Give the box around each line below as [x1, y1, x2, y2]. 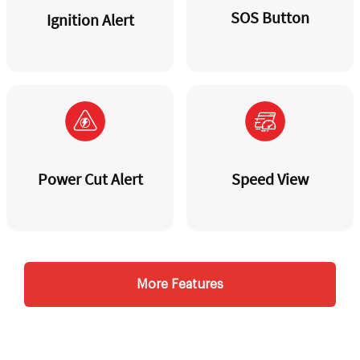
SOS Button [231, 7, 309, 28]
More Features [137, 278, 223, 292]
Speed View [231, 169, 309, 190]
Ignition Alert [46, 10, 134, 31]
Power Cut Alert [37, 169, 143, 190]
